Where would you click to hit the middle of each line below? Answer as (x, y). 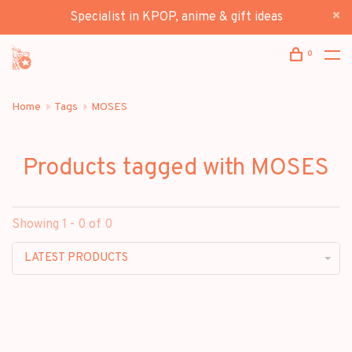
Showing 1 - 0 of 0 (62, 225)
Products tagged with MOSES (176, 169)
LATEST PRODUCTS (76, 258)
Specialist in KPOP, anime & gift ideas (176, 17)
